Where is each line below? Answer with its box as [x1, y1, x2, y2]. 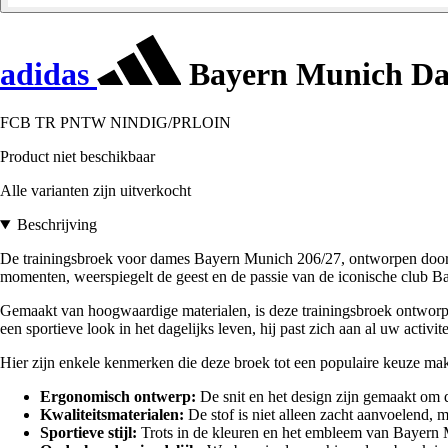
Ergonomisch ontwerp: [40, 388, 196, 406]
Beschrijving [16, 216, 97, 234]
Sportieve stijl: [40, 424, 137, 442]
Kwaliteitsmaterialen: [40, 406, 184, 424]
